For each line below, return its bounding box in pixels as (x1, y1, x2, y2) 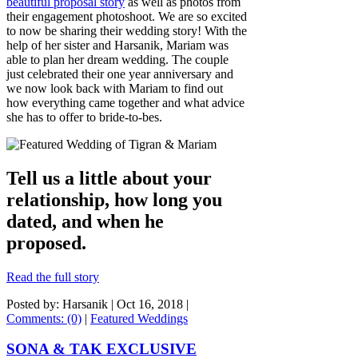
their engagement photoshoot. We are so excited (6, 9, 247, 23)
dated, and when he (6, 210, 164, 232)
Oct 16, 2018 (117, 296, 183, 311)
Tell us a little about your (6, 167, 212, 189)
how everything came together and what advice (6, 95, 245, 109)
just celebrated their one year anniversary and (6, 66, 233, 81)
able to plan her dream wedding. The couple (6, 52, 229, 66)
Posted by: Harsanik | (6, 296, 117, 311)
